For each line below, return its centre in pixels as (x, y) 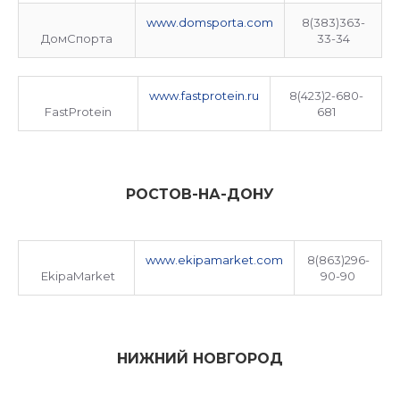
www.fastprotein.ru (204, 96)
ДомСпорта (77, 38)
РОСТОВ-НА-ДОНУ (200, 194)
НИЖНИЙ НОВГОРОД (200, 358)
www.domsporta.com (210, 22)
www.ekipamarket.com (214, 260)
